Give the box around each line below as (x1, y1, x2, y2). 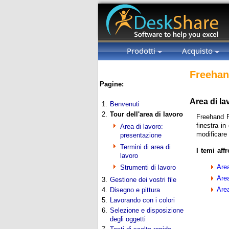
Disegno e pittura (110, 186, 160, 194)
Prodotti (127, 45, 157, 56)
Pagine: (100, 80, 124, 88)
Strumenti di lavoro (120, 164, 176, 171)
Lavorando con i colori (110, 196, 175, 204)
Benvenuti (110, 100, 140, 108)
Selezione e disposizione (110, 207, 184, 214)
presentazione (120, 131, 162, 139)
